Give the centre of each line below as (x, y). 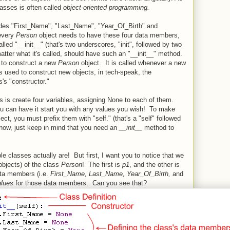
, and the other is (155, 164)
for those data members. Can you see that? (80, 183)
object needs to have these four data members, (108, 35)
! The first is (102, 164)
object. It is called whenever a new (132, 63)
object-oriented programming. (106, 7)
